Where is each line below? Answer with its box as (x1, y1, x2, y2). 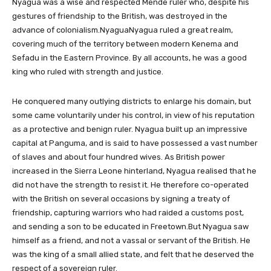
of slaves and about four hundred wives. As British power (12, 152, 225, 162)
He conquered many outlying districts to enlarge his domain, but (12, 97, 251, 106)
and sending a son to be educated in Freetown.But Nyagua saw (12, 222, 249, 231)
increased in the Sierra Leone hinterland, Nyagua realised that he (12, 166, 256, 175)
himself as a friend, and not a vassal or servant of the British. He (12, 236, 250, 245)
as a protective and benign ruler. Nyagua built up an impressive (12, 125, 247, 134)
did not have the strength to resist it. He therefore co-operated (12, 180, 249, 189)
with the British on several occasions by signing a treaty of (12, 194, 230, 203)
